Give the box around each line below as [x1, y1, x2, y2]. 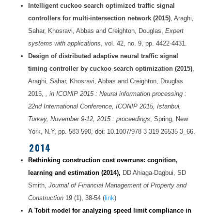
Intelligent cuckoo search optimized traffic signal [28, 2, 175, 10]
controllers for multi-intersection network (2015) [28, 15, 170, 22]
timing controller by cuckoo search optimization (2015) [28, 65, 192, 73]
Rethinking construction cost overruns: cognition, [28, 156, 178, 164]
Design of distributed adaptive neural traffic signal [28, 52, 178, 60]
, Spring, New [150, 115, 188, 123]
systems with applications [28, 40, 101, 47]
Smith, [28, 182, 48, 189]
